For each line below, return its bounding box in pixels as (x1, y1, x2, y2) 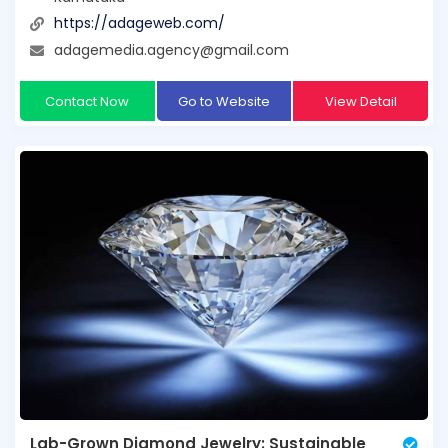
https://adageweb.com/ (54, 13, 225, 34)
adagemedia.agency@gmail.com (54, 40, 289, 60)
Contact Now (45, 92, 130, 111)
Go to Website (177, 92, 270, 111)
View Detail (324, 92, 397, 111)
